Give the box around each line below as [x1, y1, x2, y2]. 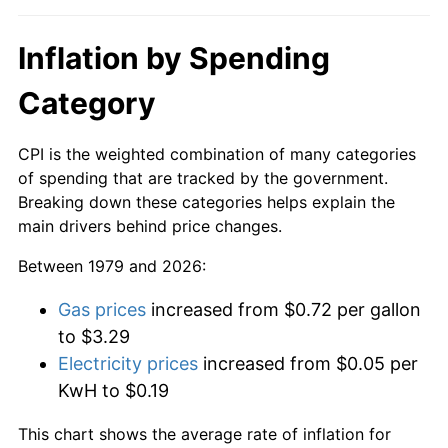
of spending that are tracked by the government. [18, 167, 388, 188]
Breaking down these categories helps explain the [18, 191, 395, 212]
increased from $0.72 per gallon [146, 298, 421, 320]
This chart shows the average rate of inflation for [18, 423, 391, 444]
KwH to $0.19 [58, 379, 169, 401]
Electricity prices [58, 352, 198, 374]
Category [18, 84, 156, 121]
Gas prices [58, 298, 146, 320]
